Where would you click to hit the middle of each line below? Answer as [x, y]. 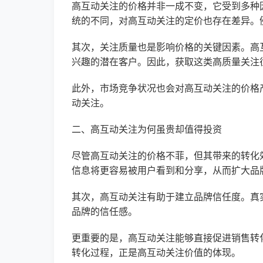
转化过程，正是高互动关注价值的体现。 [156, 253]
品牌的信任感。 [104, 212]
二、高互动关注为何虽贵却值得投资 [147, 129]
